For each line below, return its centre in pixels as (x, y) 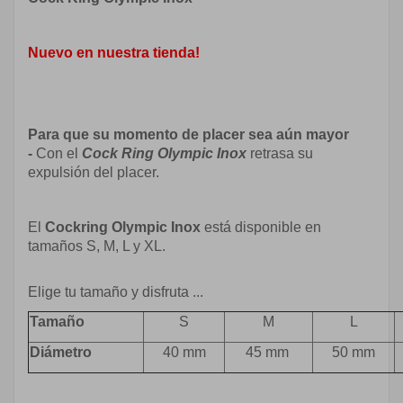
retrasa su (282, 153)
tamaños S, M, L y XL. (97, 246)
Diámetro (61, 352)
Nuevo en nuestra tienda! (114, 53)
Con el (59, 153)
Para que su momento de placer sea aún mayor (188, 134)
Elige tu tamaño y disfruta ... (116, 292)
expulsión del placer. (94, 172)
